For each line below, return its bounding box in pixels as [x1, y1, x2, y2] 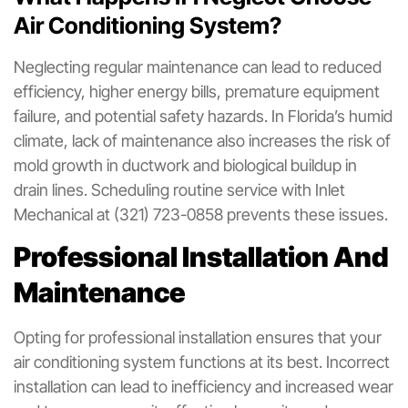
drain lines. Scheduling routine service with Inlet [14, 180, 345, 200]
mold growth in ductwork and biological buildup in [14, 156, 357, 176]
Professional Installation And [14, 240, 389, 274]
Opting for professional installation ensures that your [14, 328, 382, 348]
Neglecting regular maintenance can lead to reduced [14, 57, 382, 77]
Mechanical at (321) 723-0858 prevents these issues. [14, 205, 388, 225]
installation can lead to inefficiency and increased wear [14, 377, 393, 397]
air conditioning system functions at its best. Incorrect [14, 352, 390, 372]
